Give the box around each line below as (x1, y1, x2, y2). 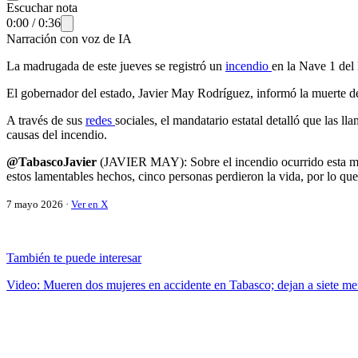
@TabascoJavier (6, 154, 97, 169)
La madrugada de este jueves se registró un (6, 58, 225, 73)
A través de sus (6, 113, 86, 127)
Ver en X (71, 197, 108, 210)
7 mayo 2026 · (6, 197, 71, 210)
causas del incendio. (6, 127, 107, 141)
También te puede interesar (6, 250, 141, 265)
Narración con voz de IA (6, 31, 132, 46)
